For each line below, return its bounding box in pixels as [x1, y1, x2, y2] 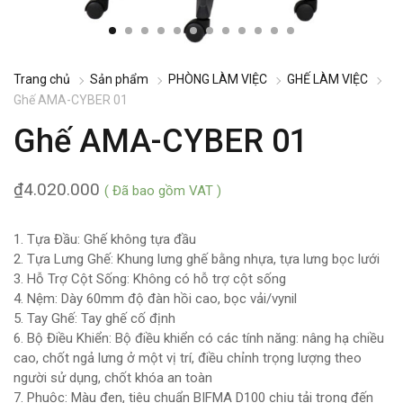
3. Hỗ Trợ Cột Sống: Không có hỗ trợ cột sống [13, 271, 286, 287]
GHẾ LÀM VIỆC [287, 72, 368, 86]
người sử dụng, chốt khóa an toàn [13, 370, 212, 386]
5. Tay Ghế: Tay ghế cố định [13, 310, 175, 327]
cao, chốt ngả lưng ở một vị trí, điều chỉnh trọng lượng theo [13, 350, 362, 366]
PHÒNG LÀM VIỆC [168, 72, 267, 86]
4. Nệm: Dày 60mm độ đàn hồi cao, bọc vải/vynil [13, 291, 297, 307]
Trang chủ [13, 72, 70, 86]
